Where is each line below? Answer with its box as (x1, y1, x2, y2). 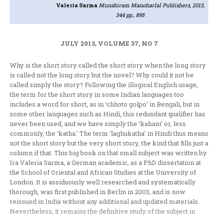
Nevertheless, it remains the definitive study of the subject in (10, 207, 195, 216)
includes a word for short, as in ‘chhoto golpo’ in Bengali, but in (10, 100, 200, 109)
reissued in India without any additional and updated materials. (10, 197, 200, 206)
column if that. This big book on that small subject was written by (10, 148, 207, 158)
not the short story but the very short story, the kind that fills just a (10, 139, 208, 148)
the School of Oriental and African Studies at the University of (10, 168, 196, 177)
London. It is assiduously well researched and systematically (10, 178, 196, 187)
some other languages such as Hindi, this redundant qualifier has (10, 109, 205, 119)
